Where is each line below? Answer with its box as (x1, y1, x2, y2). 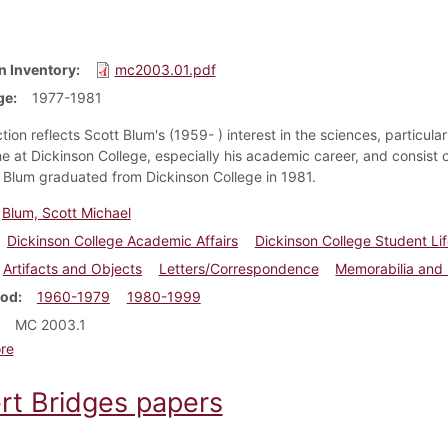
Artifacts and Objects (2, 259, 142, 277)
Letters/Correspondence (158, 259, 319, 277)
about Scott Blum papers (12, 338, 176, 356)
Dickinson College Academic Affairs (6, 231, 238, 249)
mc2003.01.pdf (114, 60, 216, 78)
